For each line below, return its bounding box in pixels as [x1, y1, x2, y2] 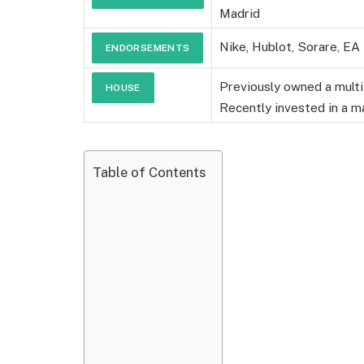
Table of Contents [93, 163, 206, 180]
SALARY [127, 18, 169, 30]
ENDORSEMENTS [106, 41, 190, 54]
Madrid [219, 5, 260, 20]
